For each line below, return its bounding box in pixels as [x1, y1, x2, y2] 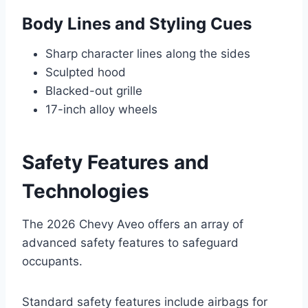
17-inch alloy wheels [45, 102, 157, 117]
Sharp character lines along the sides [45, 47, 250, 61]
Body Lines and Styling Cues [22, 14, 252, 34]
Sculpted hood [45, 65, 126, 80]
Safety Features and [22, 151, 209, 175]
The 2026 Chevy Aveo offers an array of [22, 217, 243, 232]
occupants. [22, 254, 82, 269]
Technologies [22, 179, 149, 203]
